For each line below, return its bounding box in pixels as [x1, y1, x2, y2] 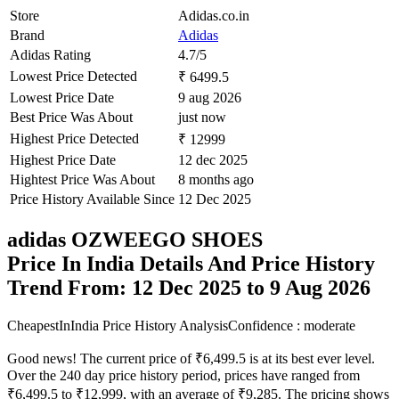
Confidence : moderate [228, 318, 355, 334]
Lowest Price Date [10, 90, 114, 106]
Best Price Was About [10, 110, 133, 126]
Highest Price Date [10, 152, 116, 168]
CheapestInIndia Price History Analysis [7, 318, 228, 334]
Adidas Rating [10, 47, 91, 63]
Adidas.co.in [178, 8, 249, 24]
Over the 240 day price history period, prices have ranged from [7, 368, 360, 384]
